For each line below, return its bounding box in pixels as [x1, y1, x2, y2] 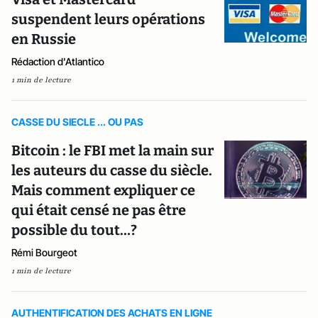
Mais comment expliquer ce [11, 182, 195, 199]
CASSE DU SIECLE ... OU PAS [11, 116, 143, 128]
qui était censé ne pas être [11, 202, 186, 219]
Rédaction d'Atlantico [11, 55, 104, 67]
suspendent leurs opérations [11, 11, 205, 28]
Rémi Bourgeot [11, 246, 77, 258]
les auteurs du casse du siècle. [11, 162, 212, 179]
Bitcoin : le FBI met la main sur [11, 142, 214, 159]
